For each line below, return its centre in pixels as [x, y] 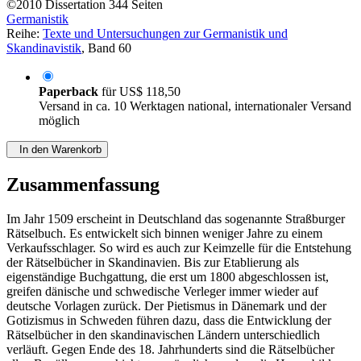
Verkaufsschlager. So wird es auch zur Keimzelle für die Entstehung [179, 248]
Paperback [70, 92]
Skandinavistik [44, 48]
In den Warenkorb [57, 150]
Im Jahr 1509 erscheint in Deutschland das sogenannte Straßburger [176, 219]
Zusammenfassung [83, 185]
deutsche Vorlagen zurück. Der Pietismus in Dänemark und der [166, 306]
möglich [59, 121]
